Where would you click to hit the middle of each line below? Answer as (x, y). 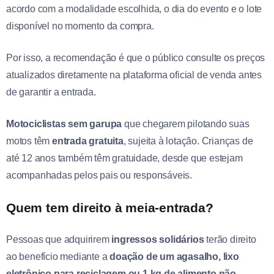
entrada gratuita (88, 141)
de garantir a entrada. (51, 92)
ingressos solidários (157, 239)
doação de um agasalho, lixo (174, 256)
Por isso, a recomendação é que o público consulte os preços (136, 57)
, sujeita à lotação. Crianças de (188, 141)
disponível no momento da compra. (80, 26)
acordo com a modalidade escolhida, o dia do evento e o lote (134, 9)
